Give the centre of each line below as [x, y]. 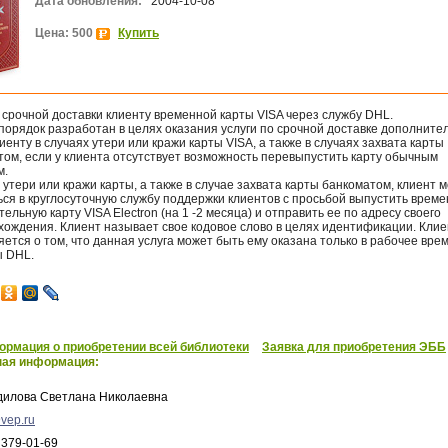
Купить [138, 33]
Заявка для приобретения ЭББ [354, 347]
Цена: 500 [65, 33]
